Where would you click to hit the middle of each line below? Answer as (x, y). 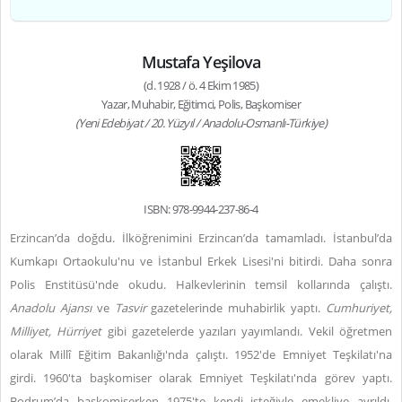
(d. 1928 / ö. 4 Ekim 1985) (201, 85)
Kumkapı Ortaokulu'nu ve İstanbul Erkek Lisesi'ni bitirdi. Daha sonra (201, 261)
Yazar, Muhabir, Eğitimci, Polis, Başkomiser (201, 104)
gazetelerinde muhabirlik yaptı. (236, 308)
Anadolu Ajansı (51, 308)
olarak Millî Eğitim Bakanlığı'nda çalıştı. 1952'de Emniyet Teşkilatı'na (201, 354)
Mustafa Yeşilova (201, 62)
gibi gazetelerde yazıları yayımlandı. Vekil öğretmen (250, 331)
